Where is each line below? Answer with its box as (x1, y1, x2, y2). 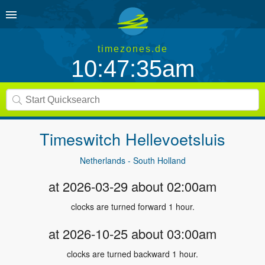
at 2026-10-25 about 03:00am (49, 224, 216, 243)
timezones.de (97, 44, 168, 54)
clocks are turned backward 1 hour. (67, 248, 198, 260)
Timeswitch (40, 127, 125, 150)
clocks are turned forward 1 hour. (70, 201, 195, 212)
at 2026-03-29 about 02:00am (49, 177, 216, 195)
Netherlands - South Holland (79, 154, 186, 166)
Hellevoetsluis (125, 127, 225, 150)
